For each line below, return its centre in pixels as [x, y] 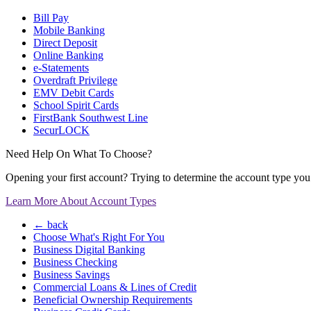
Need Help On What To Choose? [79, 154]
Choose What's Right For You [99, 237]
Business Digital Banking [89, 250]
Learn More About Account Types [81, 201]
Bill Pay [51, 18]
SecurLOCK [61, 131]
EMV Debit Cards [74, 93]
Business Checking [75, 262]
